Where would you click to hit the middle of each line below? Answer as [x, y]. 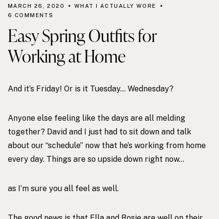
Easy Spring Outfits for [82, 35]
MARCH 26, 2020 [36, 6]
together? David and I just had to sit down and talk [99, 131]
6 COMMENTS [31, 15]
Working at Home [67, 56]
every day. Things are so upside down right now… [96, 159]
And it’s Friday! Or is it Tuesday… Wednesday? [91, 88]
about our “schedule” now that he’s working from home [107, 145]
